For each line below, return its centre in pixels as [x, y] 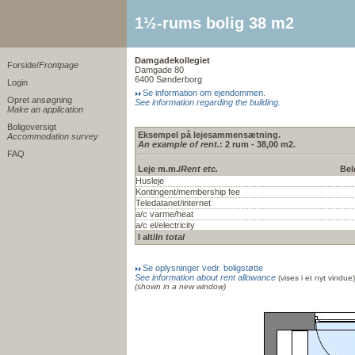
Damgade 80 [159, 70]
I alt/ [147, 237]
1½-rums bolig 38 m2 [214, 23]
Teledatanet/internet [173, 203]
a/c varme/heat [164, 214]
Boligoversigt [32, 127]
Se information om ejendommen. [204, 93]
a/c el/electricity [165, 225]
